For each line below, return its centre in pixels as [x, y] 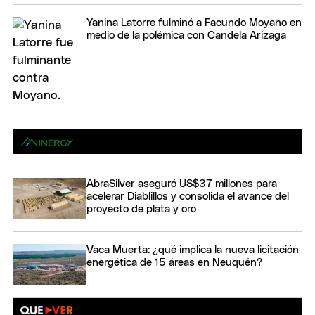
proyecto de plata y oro [141, 209]
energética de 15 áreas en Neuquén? [174, 262]
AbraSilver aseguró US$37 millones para [182, 184]
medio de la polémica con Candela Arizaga [186, 35]
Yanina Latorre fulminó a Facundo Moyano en [194, 22]
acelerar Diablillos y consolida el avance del [188, 196]
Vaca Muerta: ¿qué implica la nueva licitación [193, 250]
